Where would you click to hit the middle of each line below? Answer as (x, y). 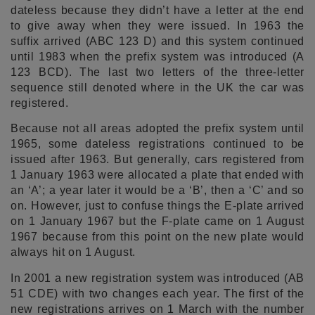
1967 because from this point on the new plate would (157, 237)
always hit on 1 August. (73, 252)
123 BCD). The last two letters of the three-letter (157, 72)
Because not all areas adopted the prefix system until (157, 129)
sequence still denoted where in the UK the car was (157, 87)
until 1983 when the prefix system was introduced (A (157, 56)
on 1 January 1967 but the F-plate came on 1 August (157, 221)
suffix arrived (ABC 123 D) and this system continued (157, 41)
